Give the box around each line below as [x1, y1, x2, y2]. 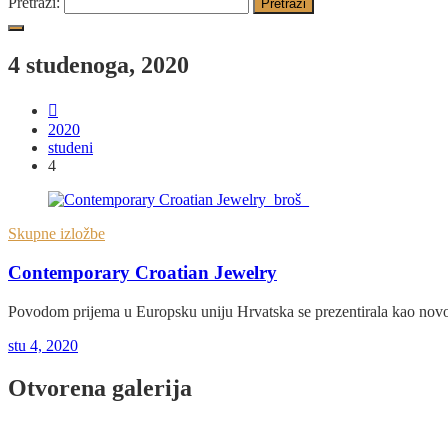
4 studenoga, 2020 [8, 52, 189, 79]
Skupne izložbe [8, 225, 105, 243]
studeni [48, 139, 93, 157]
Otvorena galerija [8, 374, 192, 401]
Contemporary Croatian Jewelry [8, 261, 277, 283]
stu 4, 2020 [8, 336, 78, 354]
